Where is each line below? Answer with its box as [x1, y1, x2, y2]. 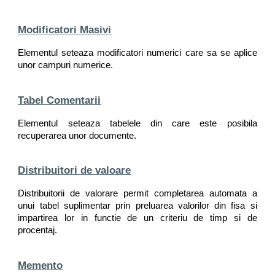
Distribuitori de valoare [18, 164, 131, 177]
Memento [18, 258, 63, 271]
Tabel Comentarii [18, 93, 101, 106]
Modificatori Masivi [18, 23, 112, 36]
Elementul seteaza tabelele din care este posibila [18, 118, 257, 128]
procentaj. [18, 225, 58, 236]
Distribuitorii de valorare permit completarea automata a [18, 188, 257, 199]
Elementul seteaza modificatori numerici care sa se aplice [18, 47, 257, 58]
